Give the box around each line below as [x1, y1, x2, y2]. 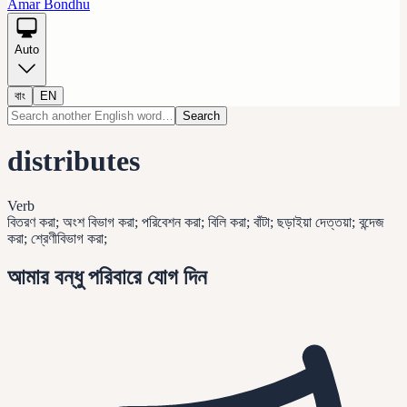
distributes [7, 144, 140, 178]
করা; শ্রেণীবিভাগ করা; [7, 230, 107, 246]
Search [183, 109, 220, 123]
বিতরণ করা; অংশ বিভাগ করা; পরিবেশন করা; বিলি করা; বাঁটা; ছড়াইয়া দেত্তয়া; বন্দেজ [7, 213, 384, 230]
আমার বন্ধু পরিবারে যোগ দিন [7, 264, 207, 289]
